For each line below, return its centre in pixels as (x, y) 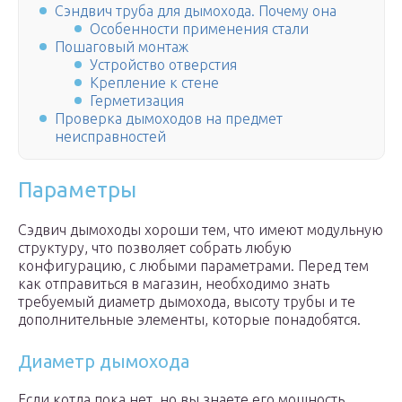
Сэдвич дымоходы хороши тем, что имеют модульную (201, 230)
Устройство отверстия (164, 65)
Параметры (77, 190)
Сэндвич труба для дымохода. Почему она (196, 11)
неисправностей (110, 137)
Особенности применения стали (200, 29)
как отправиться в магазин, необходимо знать (174, 284)
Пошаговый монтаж (122, 47)
